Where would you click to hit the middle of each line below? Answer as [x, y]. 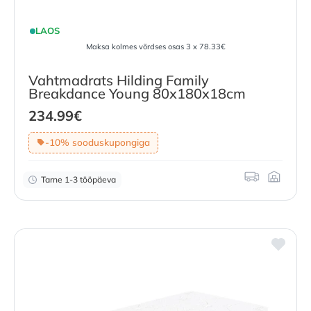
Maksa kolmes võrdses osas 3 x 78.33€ [155, 46]
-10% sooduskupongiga [97, 142]
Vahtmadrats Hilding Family [119, 80]
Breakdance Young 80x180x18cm [137, 93]
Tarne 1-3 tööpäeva [78, 179]
